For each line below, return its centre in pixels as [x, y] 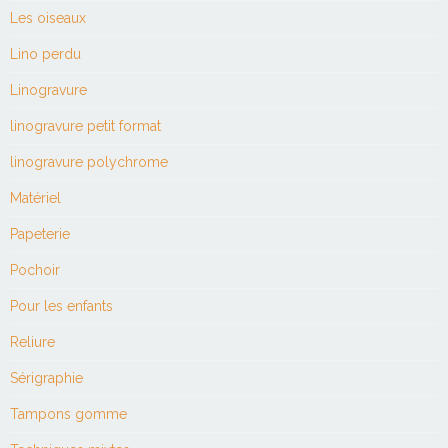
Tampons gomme [68, 413]
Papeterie [40, 233]
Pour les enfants [61, 305]
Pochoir [35, 269]
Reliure [32, 341]
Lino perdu [45, 53]
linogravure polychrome [89, 161]
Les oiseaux [48, 17]
